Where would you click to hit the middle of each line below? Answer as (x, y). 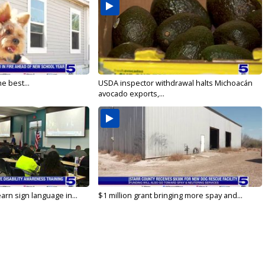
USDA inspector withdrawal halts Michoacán (175, 83)
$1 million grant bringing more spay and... (170, 195)
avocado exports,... (131, 94)
